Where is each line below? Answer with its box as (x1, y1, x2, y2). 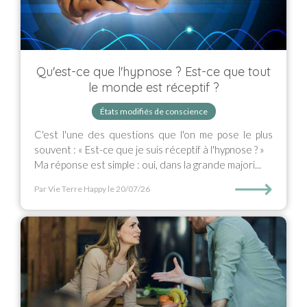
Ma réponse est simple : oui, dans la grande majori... (34, 158, 261, 171)
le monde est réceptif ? (88, 79, 219, 95)
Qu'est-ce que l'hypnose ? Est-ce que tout (36, 64, 271, 79)
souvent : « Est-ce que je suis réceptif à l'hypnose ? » (34, 143, 265, 156)
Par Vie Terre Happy (34, 184, 106, 194)
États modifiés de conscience (99, 106, 208, 116)
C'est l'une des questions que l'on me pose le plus (34, 128, 273, 140)
